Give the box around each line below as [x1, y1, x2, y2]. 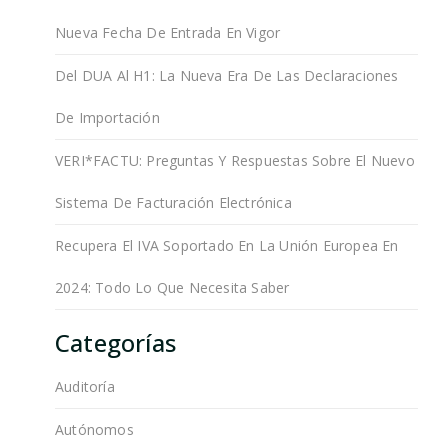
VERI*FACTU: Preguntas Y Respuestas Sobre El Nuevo [55, 150, 415, 170]
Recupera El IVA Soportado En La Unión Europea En [55, 235, 399, 255]
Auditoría [55, 376, 115, 396]
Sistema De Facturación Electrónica [55, 192, 292, 212]
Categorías [55, 325, 176, 359]
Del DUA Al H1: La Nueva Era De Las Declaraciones [55, 65, 399, 85]
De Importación [55, 107, 160, 127]
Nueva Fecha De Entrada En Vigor [55, 22, 281, 42]
